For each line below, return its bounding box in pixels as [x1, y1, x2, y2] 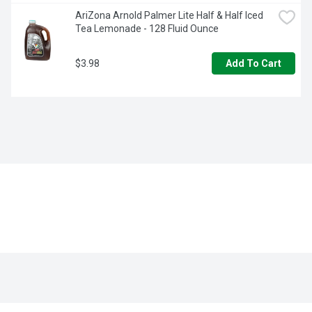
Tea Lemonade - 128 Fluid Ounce [75, 23, 219, 35]
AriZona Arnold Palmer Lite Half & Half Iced [75, 10, 263, 22]
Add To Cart [226, 58, 281, 70]
